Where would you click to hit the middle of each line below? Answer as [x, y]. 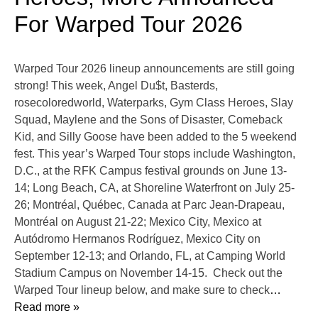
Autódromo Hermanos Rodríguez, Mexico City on [137, 239]
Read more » [47, 307]
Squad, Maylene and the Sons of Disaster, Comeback [148, 120]
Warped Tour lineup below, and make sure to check [142, 290]
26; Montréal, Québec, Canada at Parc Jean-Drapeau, [149, 205]
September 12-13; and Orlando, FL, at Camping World [150, 256]
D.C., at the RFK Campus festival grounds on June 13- [150, 171]
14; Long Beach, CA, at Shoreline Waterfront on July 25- [154, 188]
